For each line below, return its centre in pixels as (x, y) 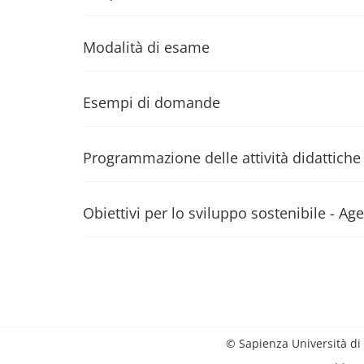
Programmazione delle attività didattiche (222, 158)
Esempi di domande (152, 102)
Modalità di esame (146, 47)
